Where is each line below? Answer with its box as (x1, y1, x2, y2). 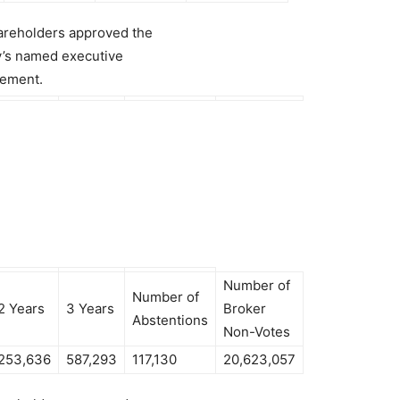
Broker (223, 300, 266, 317)
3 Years (66, 300, 114, 317)
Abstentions (132, 312, 208, 329)
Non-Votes (223, 323, 290, 340)
